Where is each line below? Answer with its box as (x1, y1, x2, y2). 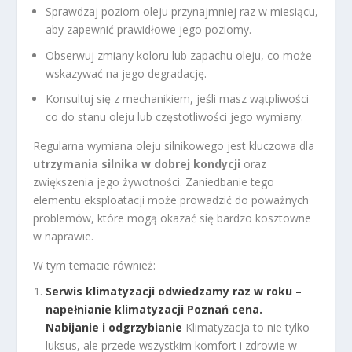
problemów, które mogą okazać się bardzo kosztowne (33, 211, 312, 226)
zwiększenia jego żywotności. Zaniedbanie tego (33, 174, 275, 190)
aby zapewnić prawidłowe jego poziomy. (46, 21, 252, 37)
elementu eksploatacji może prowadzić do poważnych (33, 192, 310, 208)
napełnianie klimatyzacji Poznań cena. (46, 302, 263, 317)
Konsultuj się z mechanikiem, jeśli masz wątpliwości (46, 91, 310, 107)
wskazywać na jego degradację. (46, 65, 207, 81)
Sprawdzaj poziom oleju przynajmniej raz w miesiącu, (46, 3, 319, 19)
